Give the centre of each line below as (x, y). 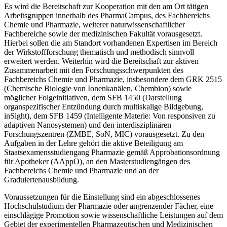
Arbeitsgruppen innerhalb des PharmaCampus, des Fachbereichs (107, 15)
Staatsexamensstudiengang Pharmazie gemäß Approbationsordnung (112, 152)
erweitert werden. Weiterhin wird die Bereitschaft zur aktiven (101, 61)
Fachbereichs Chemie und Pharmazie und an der (81, 170)
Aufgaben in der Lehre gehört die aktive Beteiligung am (93, 143)
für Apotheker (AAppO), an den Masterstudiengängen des (97, 161)
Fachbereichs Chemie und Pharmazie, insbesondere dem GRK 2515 (113, 79)
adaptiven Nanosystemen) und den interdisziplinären (88, 125)
